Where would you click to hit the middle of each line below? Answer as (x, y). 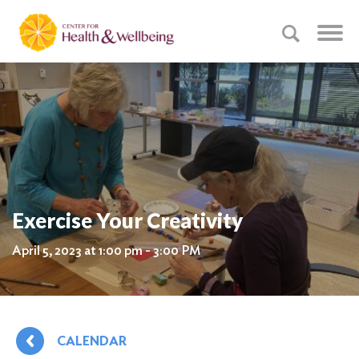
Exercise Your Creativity (127, 220)
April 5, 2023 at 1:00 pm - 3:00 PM (106, 250)
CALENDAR (92, 341)
